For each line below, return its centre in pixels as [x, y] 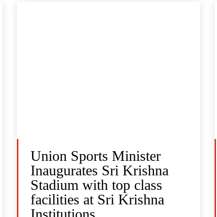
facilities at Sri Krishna [98, 199]
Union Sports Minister [96, 155]
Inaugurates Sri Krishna [100, 170]
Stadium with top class [97, 185]
